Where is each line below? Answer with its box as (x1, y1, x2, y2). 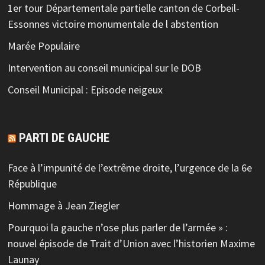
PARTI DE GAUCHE (18, 131, 109, 145)
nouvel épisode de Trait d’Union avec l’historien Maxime (7, 237, 255, 250)
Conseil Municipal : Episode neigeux (7, 83, 163, 96)
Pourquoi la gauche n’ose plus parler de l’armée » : (7, 221, 228, 234)
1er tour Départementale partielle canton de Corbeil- (7, 1, 240, 15)
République (7, 177, 57, 190)
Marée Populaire (7, 39, 80, 53)
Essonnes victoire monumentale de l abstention (7, 17, 218, 31)
